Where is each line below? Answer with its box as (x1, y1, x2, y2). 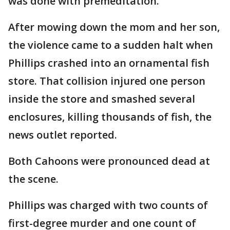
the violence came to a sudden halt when (8, 38, 213, 52)
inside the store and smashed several (8, 92, 195, 106)
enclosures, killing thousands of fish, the (8, 110, 212, 124)
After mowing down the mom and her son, (8, 20, 220, 34)
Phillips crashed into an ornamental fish (8, 56, 209, 70)
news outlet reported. (8, 128, 117, 142)
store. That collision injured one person (8, 74, 205, 88)
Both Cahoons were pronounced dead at (8, 154, 210, 168)
